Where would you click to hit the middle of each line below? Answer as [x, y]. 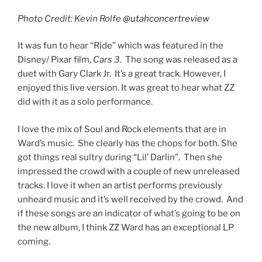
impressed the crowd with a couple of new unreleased [129, 171]
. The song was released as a [179, 60]
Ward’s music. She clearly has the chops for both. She [127, 143]
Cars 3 [106, 60]
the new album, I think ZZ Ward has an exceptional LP [126, 227]
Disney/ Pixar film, [55, 60]
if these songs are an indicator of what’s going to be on [129, 213]
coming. [36, 241]
